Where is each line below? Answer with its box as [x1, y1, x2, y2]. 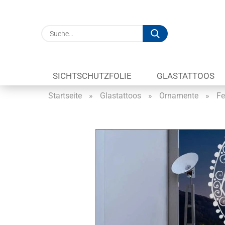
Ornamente [159, 91, 198, 100]
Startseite [48, 91, 82, 100]
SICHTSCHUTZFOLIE [52, 71, 132, 81]
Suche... [166, 25, 195, 35]
